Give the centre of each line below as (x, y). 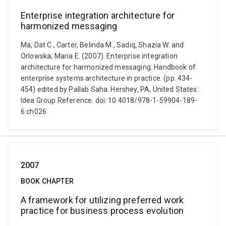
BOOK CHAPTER (47, 181)
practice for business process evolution (102, 211)
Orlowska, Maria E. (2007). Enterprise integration (99, 56)
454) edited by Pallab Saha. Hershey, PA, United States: (110, 89)
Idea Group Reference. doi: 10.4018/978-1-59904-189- (109, 100)
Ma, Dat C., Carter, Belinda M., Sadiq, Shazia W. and (102, 45)
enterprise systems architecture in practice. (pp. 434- (107, 78)
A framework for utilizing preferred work (102, 200)
